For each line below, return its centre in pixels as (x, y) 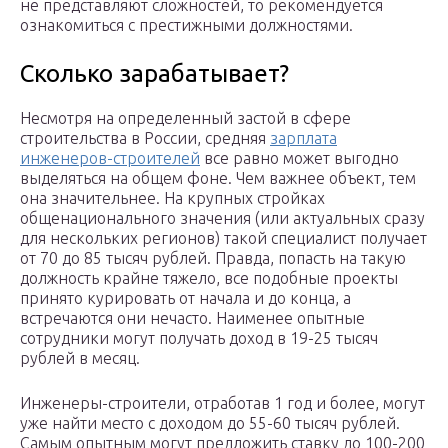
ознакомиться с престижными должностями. (186, 25)
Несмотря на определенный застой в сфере (185, 118)
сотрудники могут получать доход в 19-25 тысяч (199, 338)
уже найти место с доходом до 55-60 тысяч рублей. (210, 423)
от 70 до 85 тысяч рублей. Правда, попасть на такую (213, 258)
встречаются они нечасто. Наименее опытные (192, 318)
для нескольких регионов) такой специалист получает (223, 238)
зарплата (303, 138)
